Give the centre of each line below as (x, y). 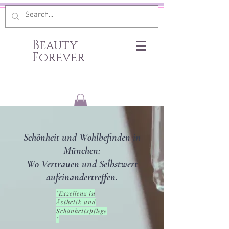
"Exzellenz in (76, 193)
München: (82, 151)
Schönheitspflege (82, 210)
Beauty (55, 45)
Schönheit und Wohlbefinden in (82, 137)
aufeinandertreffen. (82, 177)
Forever (59, 58)
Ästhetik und (76, 202)
